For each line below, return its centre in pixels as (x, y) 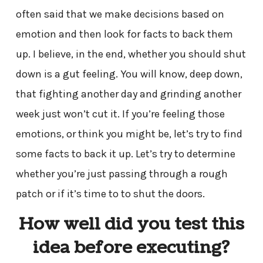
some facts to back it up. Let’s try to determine (125, 154)
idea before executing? (131, 248)
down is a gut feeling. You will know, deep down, (129, 74)
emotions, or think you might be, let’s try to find (129, 134)
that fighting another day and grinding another (128, 94)
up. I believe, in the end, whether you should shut (131, 54)
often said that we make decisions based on (120, 14)
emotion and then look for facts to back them (124, 34)
